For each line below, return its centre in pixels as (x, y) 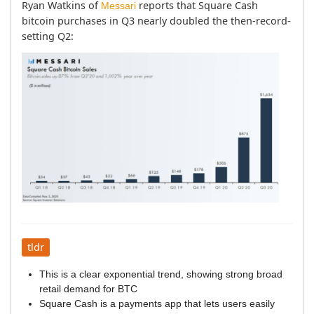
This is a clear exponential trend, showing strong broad (161, 274)
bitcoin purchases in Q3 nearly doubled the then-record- (156, 21)
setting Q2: (48, 36)
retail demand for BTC (88, 289)
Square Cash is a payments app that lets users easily (157, 304)
